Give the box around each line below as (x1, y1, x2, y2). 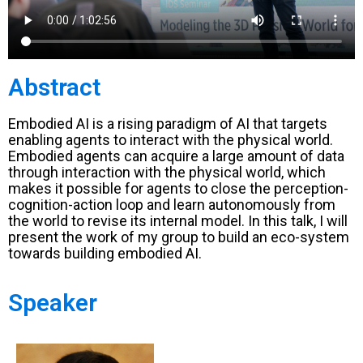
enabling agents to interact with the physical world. (8, 131, 333, 149)
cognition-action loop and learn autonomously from (8, 196, 335, 214)
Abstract (8, 73, 100, 102)
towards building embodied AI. (8, 245, 202, 263)
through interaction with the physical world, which (8, 164, 326, 181)
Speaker (8, 288, 97, 318)
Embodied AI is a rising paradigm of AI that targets (8, 115, 327, 133)
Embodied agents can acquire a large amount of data (8, 147, 344, 165)
